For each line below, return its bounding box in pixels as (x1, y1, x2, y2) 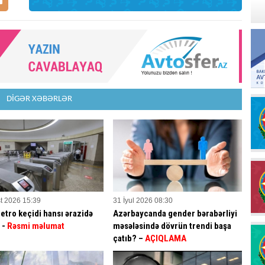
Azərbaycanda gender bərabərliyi (113, 208, 238, 219)
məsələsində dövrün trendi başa (113, 221, 232, 232)
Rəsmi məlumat (7, 221, 64, 232)
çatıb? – (113, 233, 146, 244)
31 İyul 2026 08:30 (113, 196, 173, 205)
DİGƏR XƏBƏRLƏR (7, 95, 72, 104)
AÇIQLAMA (145, 233, 187, 244)
